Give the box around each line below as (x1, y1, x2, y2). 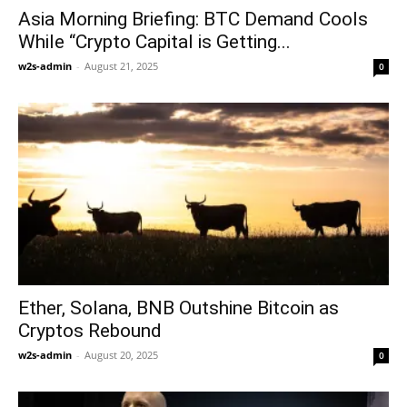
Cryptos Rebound (18, 320, 162, 342)
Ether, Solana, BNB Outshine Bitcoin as (18, 297, 339, 320)
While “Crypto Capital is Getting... (18, 30, 291, 53)
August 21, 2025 (84, 58, 158, 73)
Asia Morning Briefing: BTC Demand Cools (18, 7, 368, 30)
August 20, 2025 (84, 348, 158, 362)
